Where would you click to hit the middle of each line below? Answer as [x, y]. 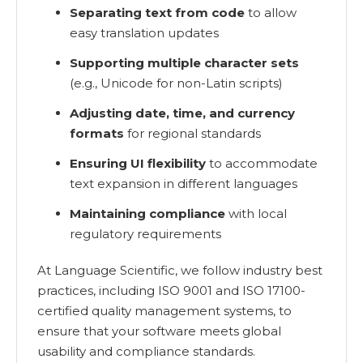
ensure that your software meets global [159, 331]
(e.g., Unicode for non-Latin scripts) [176, 83]
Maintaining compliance [147, 214]
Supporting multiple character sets [184, 63]
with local [256, 214]
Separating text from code [157, 13]
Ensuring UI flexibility [138, 164]
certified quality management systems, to [164, 311]
